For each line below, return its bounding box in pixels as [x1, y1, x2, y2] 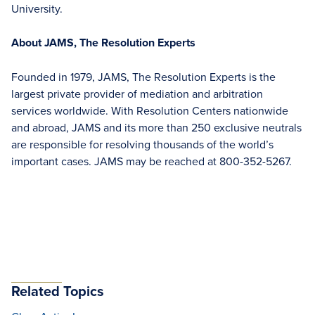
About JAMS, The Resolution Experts [11, 34, 195, 51]
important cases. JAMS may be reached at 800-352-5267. [11, 153, 292, 169]
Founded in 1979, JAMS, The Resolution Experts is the [11, 69, 276, 84]
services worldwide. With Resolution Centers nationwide [11, 103, 288, 118]
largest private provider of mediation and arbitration [11, 86, 263, 101]
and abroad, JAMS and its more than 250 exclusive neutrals [11, 120, 302, 135]
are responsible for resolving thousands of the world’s [11, 136, 274, 152]
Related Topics [11, 281, 104, 301]
